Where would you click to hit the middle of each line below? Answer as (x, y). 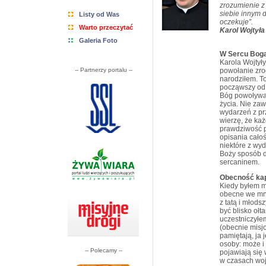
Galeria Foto (98, 40)
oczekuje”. (236, 22)
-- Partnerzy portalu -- (103, 70)
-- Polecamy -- (103, 250)
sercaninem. (240, 162)
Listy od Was (99, 14)
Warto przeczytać (106, 27)
